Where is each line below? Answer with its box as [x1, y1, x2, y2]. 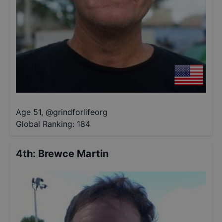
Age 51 [16, 107, 41, 117]
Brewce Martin [38, 148, 109, 160]
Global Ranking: [16, 119, 74, 129]
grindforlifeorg [53, 107, 108, 117]
